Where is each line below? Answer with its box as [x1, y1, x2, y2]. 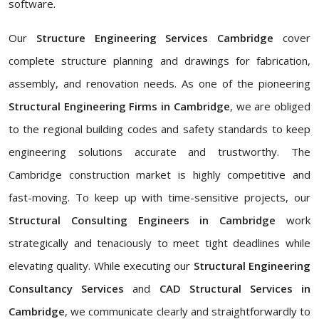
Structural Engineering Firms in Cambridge [9, 99, 230, 114]
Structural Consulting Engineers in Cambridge [9, 213, 276, 228]
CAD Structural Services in [150, 281, 311, 296]
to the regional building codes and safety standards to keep [9, 122, 310, 137]
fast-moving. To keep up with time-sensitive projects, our [9, 190, 310, 205]
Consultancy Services [9, 281, 133, 296]
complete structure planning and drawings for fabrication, [9, 53, 310, 68]
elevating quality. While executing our [9, 258, 194, 273]
